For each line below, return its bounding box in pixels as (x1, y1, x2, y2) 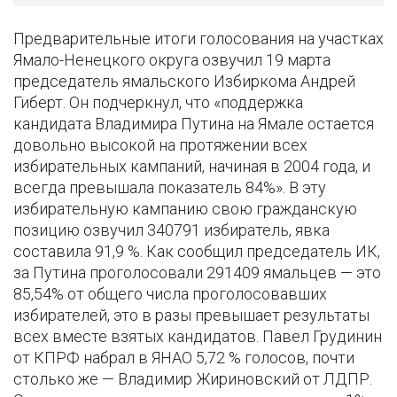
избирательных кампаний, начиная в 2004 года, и (13, 157, 370, 176)
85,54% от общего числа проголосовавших (13, 284, 327, 304)
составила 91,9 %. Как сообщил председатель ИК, (13, 242, 380, 261)
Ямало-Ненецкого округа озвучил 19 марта (13, 51, 331, 70)
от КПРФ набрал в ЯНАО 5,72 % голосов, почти (13, 348, 354, 368)
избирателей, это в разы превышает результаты (13, 306, 370, 325)
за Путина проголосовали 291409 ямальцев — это (13, 263, 381, 283)
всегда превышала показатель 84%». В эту (13, 178, 326, 198)
